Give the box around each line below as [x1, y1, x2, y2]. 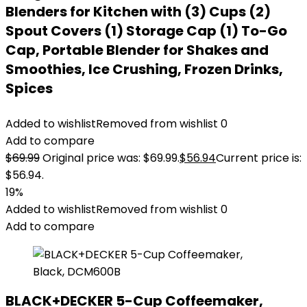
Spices [5, 79, 53, 98]
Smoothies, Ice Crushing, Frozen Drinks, [5, 60, 283, 79]
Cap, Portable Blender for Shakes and [5, 40, 269, 60]
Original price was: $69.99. [42, 150, 180, 166]
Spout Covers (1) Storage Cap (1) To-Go [5, 21, 287, 40]
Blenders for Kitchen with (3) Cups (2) [5, 2, 271, 21]
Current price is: [216, 150, 302, 166]
